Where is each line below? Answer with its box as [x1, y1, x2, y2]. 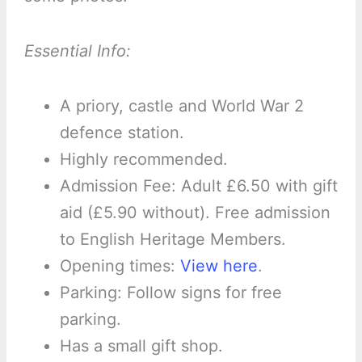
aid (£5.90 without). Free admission [59, 203, 330, 223]
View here [179, 256, 258, 276]
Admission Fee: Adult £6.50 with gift [59, 176, 338, 196]
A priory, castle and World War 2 [59, 96, 304, 116]
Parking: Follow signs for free [59, 283, 282, 303]
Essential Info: [23, 41, 131, 61]
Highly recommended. [59, 149, 228, 170]
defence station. [59, 123, 184, 143]
